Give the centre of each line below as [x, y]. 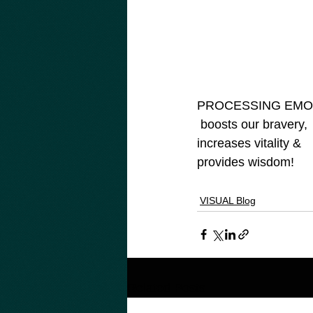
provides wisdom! [246, 162]
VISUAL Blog [228, 200]
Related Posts [166, 287]
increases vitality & [251, 143]
